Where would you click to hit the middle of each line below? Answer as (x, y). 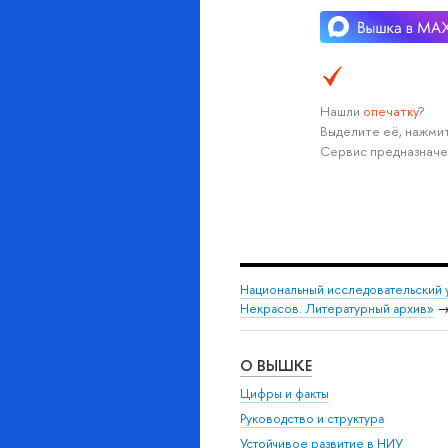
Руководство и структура (312, 419)
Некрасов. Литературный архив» (337, 308)
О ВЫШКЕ (276, 366)
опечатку (390, 110)
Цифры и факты (284, 393)
